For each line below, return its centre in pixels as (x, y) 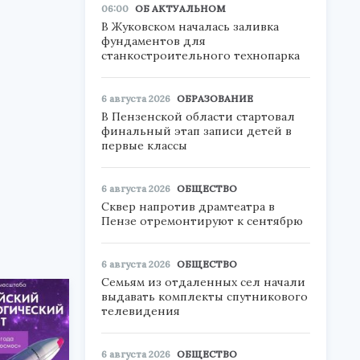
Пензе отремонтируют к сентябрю (202, 221)
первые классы (144, 145)
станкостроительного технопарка (200, 55)
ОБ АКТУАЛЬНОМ (180, 8)
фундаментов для (153, 41)
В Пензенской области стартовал (198, 117)
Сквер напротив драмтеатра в (188, 207)
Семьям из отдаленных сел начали (203, 282)
